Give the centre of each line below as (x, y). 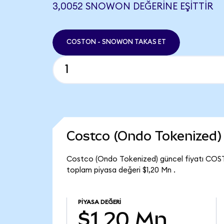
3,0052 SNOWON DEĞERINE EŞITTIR (132, 6)
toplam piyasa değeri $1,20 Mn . (121, 170)
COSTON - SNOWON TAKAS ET (116, 42)
